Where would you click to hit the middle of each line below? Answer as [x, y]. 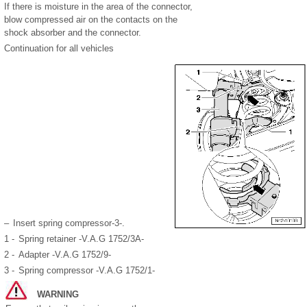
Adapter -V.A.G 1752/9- [65, 254]
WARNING [54, 294]
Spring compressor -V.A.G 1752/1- [87, 270]
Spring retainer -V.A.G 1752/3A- [81, 238]
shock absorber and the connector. [73, 32]
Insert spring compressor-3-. [69, 223]
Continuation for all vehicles [59, 48]
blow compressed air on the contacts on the [91, 19]
